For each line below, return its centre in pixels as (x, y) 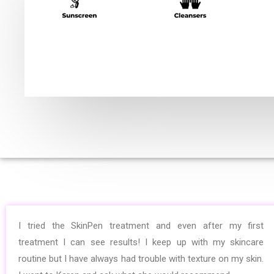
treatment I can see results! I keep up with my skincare (141, 243)
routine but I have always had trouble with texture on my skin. (141, 259)
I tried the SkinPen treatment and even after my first (141, 226)
